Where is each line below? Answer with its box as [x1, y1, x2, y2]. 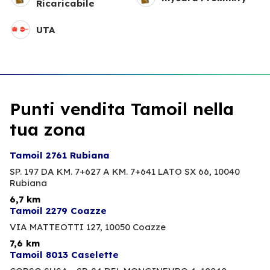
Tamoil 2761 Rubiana [10, 149, 110, 162]
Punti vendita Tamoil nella [10, 98, 234, 120]
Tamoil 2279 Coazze [10, 205, 107, 217]
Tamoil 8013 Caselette [10, 249, 119, 261]
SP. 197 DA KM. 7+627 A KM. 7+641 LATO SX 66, [10, 166, 212, 178]
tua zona [10, 119, 86, 140]
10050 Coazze [105, 221, 166, 233]
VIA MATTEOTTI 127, [10, 221, 102, 233]
